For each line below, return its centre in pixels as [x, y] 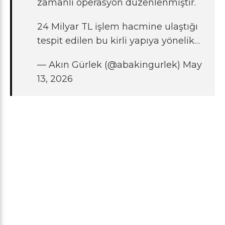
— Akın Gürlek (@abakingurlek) [110, 65]
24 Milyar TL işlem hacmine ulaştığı [118, 27]
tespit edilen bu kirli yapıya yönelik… [119, 41]
